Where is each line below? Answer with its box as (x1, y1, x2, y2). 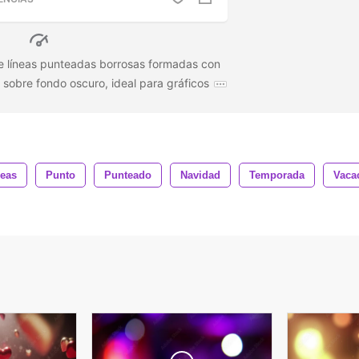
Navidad (180, 168, 220, 181)
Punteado (104, 168, 151, 181)
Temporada (249, 168, 305, 181)
